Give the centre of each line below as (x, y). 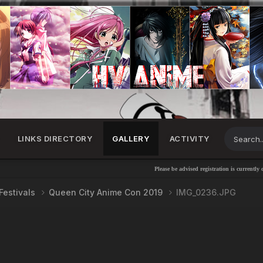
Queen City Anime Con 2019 (107, 192)
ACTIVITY (189, 139)
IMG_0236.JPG (206, 192)
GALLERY (131, 139)
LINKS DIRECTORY (55, 139)
